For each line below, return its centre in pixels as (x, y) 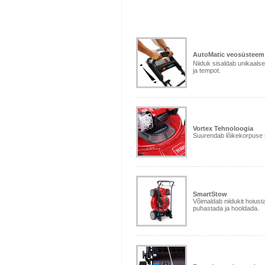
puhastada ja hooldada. (226, 209)
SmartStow (210, 194)
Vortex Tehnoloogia (223, 129)
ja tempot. (207, 70)
